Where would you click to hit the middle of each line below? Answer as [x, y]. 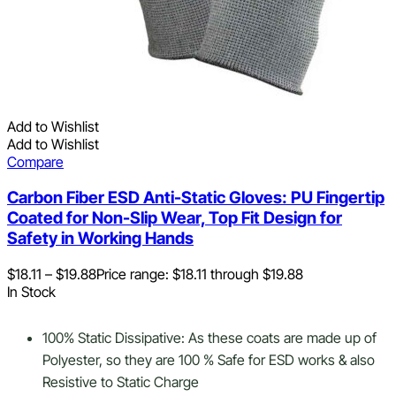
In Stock [31, 291]
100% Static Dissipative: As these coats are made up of [209, 337]
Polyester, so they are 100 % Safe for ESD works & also [209, 359]
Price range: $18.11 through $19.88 [200, 274]
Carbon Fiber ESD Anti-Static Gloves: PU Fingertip [196, 197]
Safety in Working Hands [100, 238]
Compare [35, 162]
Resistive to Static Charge [121, 381]
